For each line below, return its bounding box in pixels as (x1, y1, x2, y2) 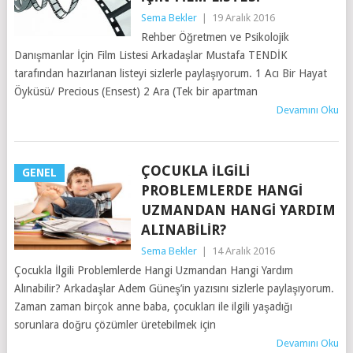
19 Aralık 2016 (211, 11, 275, 24)
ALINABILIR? (140, 221, 226, 238)
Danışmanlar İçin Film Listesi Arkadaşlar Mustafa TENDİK (13, 48, 288, 61)
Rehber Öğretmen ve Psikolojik (140, 30, 289, 43)
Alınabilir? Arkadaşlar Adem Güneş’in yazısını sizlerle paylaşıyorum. (13, 281, 334, 295)
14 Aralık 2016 (211, 244, 275, 257)
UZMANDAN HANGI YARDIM (140, 201, 336, 218)
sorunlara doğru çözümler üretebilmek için (13, 318, 216, 331)
